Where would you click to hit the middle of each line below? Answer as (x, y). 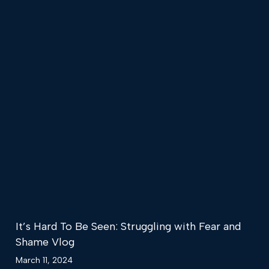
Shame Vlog (45, 242)
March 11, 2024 (44, 261)
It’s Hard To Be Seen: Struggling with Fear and (128, 227)
